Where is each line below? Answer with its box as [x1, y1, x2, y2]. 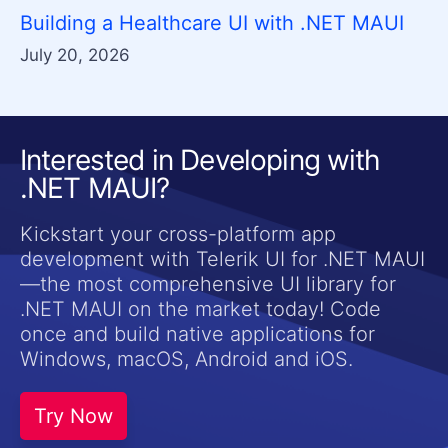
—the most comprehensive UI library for [20, 271, 396, 296]
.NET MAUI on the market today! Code [20, 296, 381, 321]
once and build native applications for [20, 321, 375, 346]
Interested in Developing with [20, 142, 381, 177]
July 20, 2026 [20, 44, 130, 65]
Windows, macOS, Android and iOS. [20, 346, 353, 371]
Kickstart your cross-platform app [20, 221, 336, 246]
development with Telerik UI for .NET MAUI [20, 246, 425, 271]
